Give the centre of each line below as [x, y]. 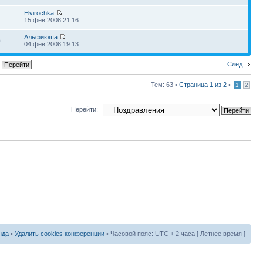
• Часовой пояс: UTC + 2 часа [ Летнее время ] [175, 234]
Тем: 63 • [165, 84]
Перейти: [85, 109]
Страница [194, 84]
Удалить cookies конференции [60, 234]
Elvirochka [39, 13]
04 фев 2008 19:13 [52, 44]
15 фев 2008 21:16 [52, 20]
